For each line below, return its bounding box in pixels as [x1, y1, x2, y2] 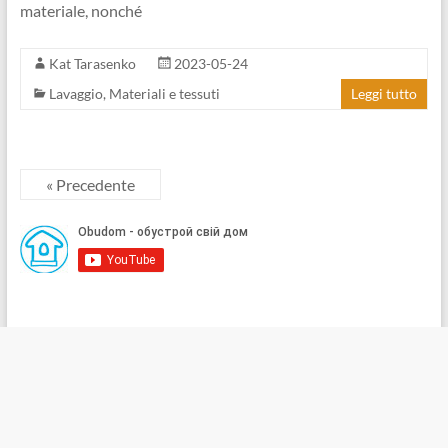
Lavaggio [48, 85, 103, 102]
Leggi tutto [351, 85, 418, 102]
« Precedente [45, 175, 135, 194]
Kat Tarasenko [48, 55, 136, 72]
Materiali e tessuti [108, 85, 220, 102]
